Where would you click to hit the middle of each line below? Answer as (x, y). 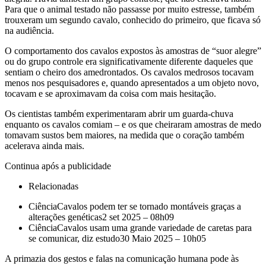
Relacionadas (53, 186)
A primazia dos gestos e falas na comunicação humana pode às (122, 258)
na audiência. (29, 30)
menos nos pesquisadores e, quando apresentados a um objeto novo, (132, 83)
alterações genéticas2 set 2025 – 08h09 (101, 217)
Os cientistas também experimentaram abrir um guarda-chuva (119, 113)
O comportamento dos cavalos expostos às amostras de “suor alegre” (133, 50)
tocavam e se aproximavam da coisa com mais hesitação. (110, 93)
